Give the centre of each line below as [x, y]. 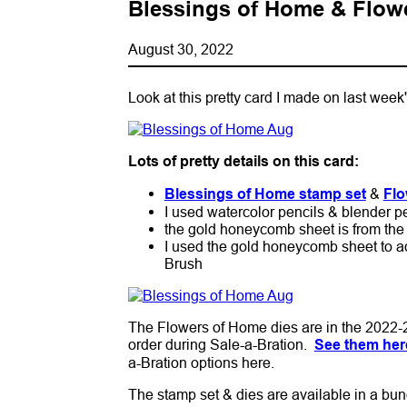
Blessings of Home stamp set [265, 194]
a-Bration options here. [203, 362]
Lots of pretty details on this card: [243, 161]
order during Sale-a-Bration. [221, 344]
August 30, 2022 [180, 49]
